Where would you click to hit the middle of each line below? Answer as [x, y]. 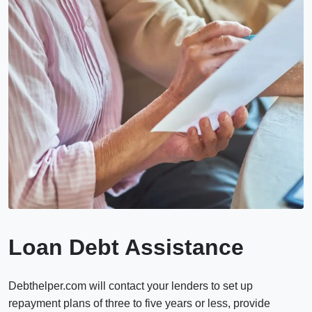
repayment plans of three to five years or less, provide [139, 303]
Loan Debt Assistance [126, 247]
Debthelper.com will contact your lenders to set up [131, 286]
